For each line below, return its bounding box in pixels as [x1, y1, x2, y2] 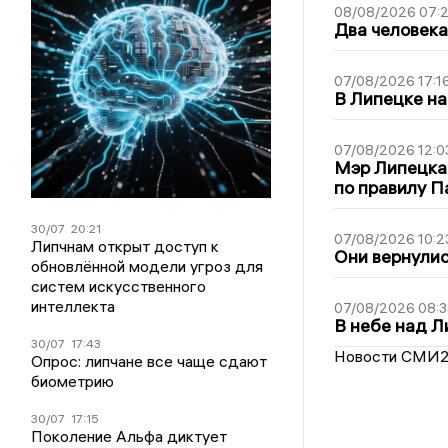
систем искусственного [31, 275, 207, 296]
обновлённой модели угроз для [31, 255, 264, 276]
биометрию [31, 370, 115, 391]
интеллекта [31, 295, 116, 316]
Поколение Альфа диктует [31, 425, 228, 446]
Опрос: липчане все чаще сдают [31, 350, 268, 371]
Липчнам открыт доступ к [31, 235, 220, 256]
